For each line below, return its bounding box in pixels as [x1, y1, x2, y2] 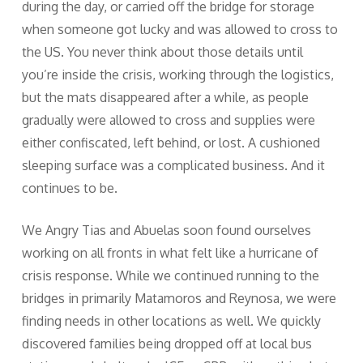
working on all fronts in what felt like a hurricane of [21, 245, 318, 262]
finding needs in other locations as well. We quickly [21, 313, 321, 330]
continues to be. [21, 180, 117, 197]
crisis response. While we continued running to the [21, 267, 319, 284]
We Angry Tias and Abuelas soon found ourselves [21, 222, 311, 239]
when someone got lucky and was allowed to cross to [21, 21, 338, 38]
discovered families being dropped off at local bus [21, 335, 312, 352]
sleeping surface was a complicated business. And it [21, 157, 325, 174]
